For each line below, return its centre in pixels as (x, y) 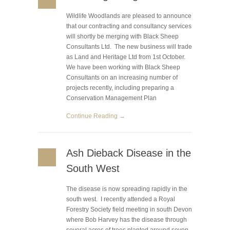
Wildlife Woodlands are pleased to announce (129, 16)
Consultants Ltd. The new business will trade (129, 47)
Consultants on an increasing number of (122, 78)
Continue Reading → (96, 116)
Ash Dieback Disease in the (129, 153)
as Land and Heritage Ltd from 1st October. (126, 57)
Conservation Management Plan (111, 98)
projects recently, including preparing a (120, 88)
